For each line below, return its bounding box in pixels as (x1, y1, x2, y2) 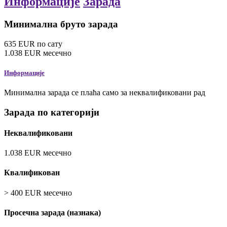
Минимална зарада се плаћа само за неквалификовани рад (4, 88, 205, 97)
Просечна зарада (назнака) (4, 208, 101, 217)
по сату (37, 39, 62, 48)
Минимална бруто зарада (4, 18, 118, 29)
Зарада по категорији (4, 106, 99, 118)
